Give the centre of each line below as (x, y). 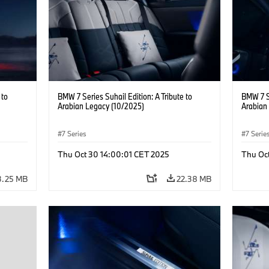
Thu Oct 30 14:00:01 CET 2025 (113, 154)
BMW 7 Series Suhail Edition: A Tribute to (125, 96)
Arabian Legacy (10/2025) (101, 106)
